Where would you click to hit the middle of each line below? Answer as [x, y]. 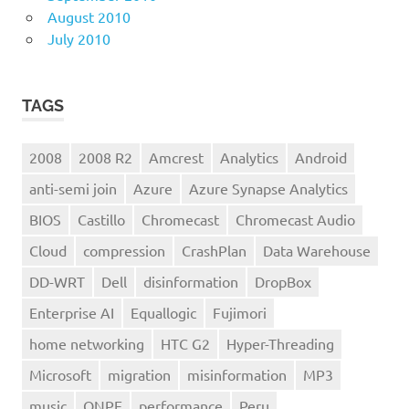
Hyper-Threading [280, 344]
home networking [87, 344]
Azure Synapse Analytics [268, 189]
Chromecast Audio [295, 220]
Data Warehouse [317, 251]
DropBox [283, 282]
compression [124, 251]
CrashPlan [214, 251]
